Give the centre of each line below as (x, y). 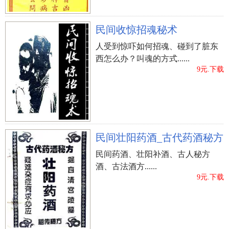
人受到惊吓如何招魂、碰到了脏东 (157, 46)
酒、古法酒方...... (126, 166)
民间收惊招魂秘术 (136, 29)
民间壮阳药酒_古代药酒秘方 (159, 137)
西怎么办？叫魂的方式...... (143, 58)
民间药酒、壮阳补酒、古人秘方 (153, 154)
